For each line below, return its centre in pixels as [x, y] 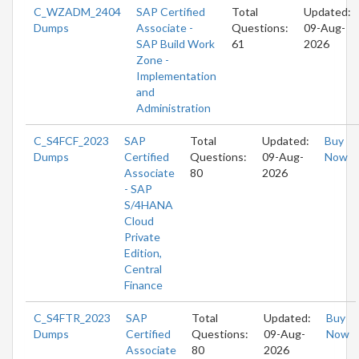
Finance [143, 284]
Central [143, 268]
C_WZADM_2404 [77, 11]
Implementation [176, 75]
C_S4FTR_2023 [72, 317]
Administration [173, 107]
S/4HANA [149, 204]
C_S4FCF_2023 [71, 140]
